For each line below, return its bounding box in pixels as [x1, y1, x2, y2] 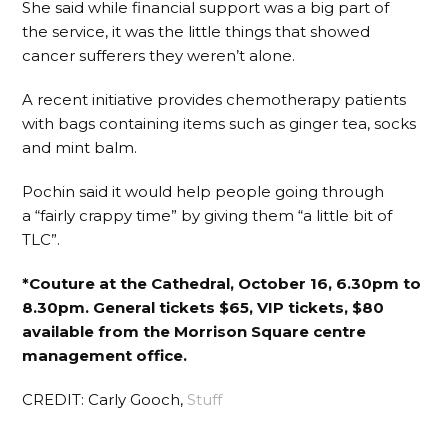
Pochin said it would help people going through [22, 181, 385, 201]
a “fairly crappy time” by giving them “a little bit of [22, 205, 393, 225]
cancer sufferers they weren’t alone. [22, 45, 296, 65]
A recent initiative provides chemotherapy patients [22, 89, 407, 109]
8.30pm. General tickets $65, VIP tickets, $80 [22, 297, 385, 317]
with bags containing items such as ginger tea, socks [22, 113, 417, 133]
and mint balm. [22, 137, 142, 157]
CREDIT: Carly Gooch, [22, 389, 188, 409]
